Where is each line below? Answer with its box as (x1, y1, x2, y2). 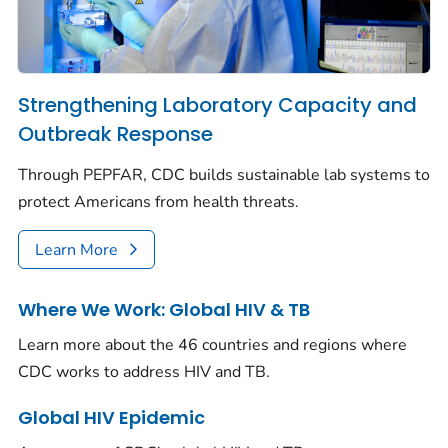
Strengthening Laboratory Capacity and (18, 90, 417, 119)
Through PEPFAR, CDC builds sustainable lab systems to (18, 164, 430, 187)
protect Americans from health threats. (18, 191, 299, 214)
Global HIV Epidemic (18, 404, 205, 430)
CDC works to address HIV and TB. (18, 360, 270, 383)
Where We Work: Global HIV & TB (18, 296, 310, 322)
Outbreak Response (18, 119, 213, 148)
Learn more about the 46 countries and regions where (18, 333, 407, 356)
